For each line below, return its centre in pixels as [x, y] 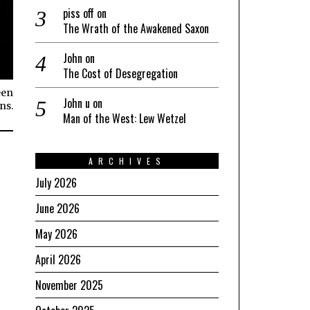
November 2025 [69, 285]
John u [76, 103]
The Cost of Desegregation [120, 73]
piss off [79, 13]
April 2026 [58, 259]
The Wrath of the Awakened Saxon [136, 28]
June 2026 [57, 208]
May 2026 [56, 234]
